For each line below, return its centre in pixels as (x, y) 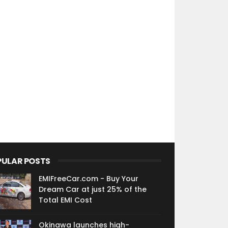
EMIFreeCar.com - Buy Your (88, 179)
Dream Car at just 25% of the (92, 189)
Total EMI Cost (65, 200)
